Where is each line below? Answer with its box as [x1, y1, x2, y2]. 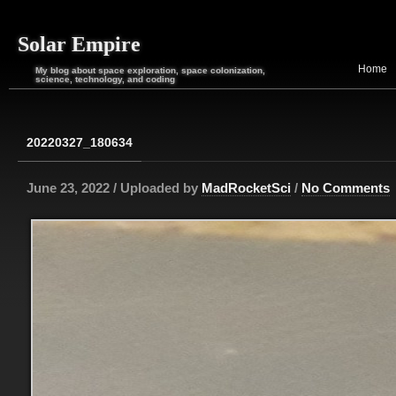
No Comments [301, 180, 390, 195]
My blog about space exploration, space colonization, [35, 65, 265, 75]
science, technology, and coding [35, 74, 175, 84]
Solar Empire [18, 33, 141, 56]
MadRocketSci [202, 180, 291, 195]
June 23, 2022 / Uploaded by [27, 180, 202, 195]
